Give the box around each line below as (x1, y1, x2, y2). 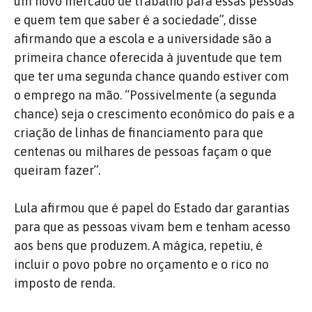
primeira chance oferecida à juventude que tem (14, 49, 282, 65)
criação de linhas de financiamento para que (14, 125, 263, 140)
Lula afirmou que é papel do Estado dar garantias (14, 200, 290, 215)
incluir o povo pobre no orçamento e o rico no (14, 256, 269, 272)
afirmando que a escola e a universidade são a (14, 31, 272, 46)
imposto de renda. (14, 275, 115, 290)
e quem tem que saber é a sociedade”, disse (14, 12, 257, 27)
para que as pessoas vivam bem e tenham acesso (14, 219, 290, 234)
